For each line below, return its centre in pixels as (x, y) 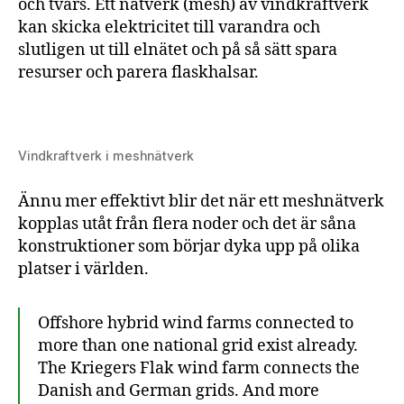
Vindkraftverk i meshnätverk (106, 155)
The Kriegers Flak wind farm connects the (199, 368)
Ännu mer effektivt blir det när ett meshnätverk (201, 201)
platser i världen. (83, 269)
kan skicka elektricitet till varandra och (169, 27)
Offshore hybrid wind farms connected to (196, 323)
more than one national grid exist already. (198, 345)
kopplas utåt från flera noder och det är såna (187, 224)
